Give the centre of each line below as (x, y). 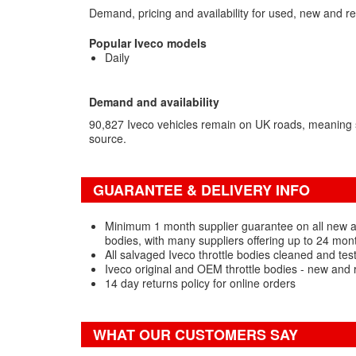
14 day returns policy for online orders (200, 283)
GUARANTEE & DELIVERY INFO (201, 190)
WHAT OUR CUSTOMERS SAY (195, 335)
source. (108, 138)
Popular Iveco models (148, 43)
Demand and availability (154, 102)
